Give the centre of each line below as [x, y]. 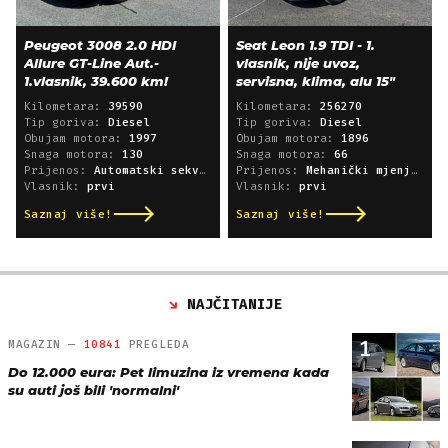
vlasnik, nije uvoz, [298, 62]
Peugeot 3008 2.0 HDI [100, 44]
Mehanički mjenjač [358, 170]
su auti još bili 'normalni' [93, 389]
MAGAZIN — [46, 344]
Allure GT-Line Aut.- [91, 62]
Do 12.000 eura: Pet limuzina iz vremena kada [168, 371]
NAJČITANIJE [235, 304]
